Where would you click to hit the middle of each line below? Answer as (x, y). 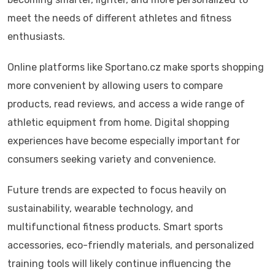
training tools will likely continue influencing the (119, 264)
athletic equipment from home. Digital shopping (118, 123)
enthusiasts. (36, 37)
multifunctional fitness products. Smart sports (115, 227)
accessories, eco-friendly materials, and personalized (131, 246)
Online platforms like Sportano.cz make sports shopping (136, 68)
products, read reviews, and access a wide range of (126, 104)
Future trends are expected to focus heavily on (117, 190)
